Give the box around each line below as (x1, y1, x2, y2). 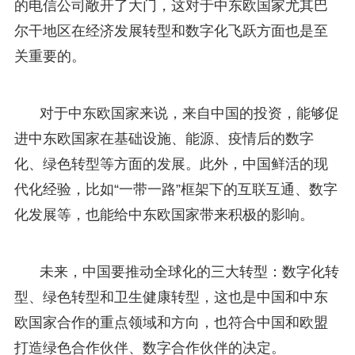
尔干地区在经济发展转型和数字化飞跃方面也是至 (13, 22, 328, 39)
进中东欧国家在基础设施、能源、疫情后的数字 (13, 130, 314, 147)
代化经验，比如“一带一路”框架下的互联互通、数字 (13, 181, 338, 197)
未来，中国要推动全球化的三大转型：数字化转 (39, 263, 339, 280)
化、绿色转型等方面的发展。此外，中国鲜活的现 (13, 155, 328, 172)
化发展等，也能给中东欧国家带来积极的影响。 (13, 206, 314, 223)
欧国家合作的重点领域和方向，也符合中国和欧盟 (13, 314, 328, 330)
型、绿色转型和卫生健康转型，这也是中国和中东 (13, 288, 328, 305)
